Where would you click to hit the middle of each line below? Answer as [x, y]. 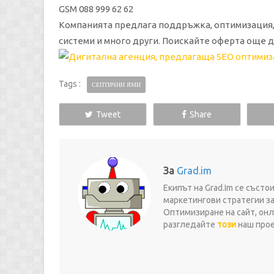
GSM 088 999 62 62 [96, 9]
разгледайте [190, 224]
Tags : [70, 84]
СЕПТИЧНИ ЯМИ [116, 85]
